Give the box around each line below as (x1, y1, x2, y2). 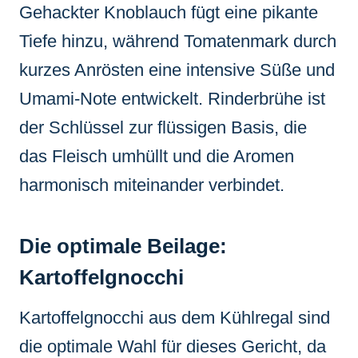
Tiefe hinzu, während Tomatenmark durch (19, 30, 336, 51)
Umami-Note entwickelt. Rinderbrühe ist (19, 88, 325, 109)
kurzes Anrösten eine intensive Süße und (19, 59, 335, 80)
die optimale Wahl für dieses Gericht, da (19, 336, 326, 356)
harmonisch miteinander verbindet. (19, 174, 284, 195)
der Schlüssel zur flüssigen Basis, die (19, 117, 307, 137)
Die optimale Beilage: (19, 233, 227, 258)
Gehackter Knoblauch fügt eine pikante (19, 2, 318, 22)
